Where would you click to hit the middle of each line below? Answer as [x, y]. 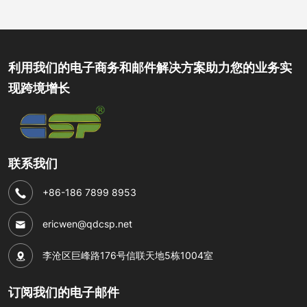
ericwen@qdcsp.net [87, 224]
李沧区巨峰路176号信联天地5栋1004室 [128, 256]
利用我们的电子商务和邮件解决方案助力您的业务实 [150, 67]
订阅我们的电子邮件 [64, 292]
